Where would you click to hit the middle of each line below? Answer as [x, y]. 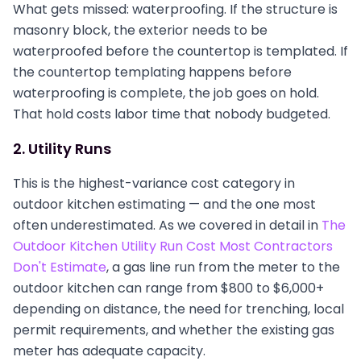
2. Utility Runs [62, 149]
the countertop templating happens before [152, 72]
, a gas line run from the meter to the [223, 267]
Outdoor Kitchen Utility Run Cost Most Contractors [173, 246]
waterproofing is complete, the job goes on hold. [166, 93]
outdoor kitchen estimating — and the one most [164, 204]
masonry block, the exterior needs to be [140, 30]
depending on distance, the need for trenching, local [178, 309]
